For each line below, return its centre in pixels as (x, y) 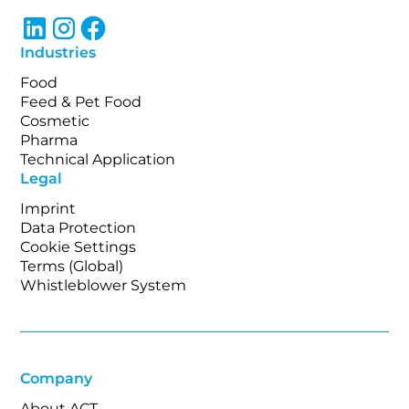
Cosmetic (55, 121)
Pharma (49, 140)
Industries (58, 52)
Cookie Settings (79, 246)
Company (57, 378)
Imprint (48, 208)
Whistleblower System (104, 285)
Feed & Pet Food (81, 101)
